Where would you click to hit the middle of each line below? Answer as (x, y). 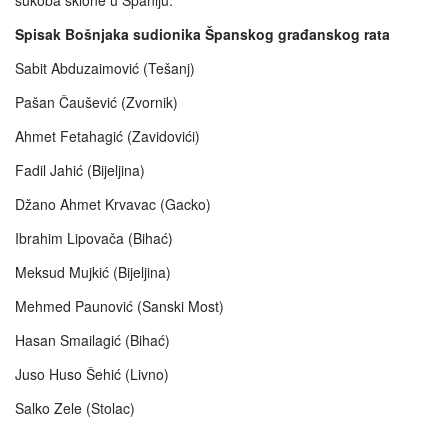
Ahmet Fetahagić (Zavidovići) (107, 136)
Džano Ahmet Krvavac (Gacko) (113, 204)
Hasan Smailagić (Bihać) (92, 340)
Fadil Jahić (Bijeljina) (80, 170)
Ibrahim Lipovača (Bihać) (94, 238)
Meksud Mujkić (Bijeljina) (93, 272)
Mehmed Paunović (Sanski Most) (119, 306)
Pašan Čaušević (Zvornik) (96, 102)
